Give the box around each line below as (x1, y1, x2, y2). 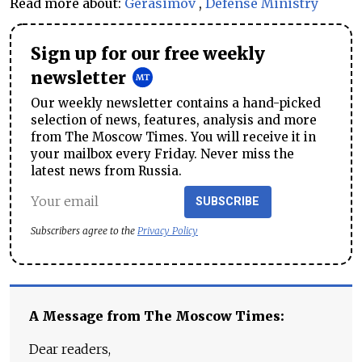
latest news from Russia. (31, 162, 182, 179)
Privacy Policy (137, 224, 198, 237)
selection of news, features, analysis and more (31, 112, 317, 128)
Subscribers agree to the (31, 224, 137, 237)
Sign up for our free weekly (31, 44, 265, 65)
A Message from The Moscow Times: (29, 307, 284, 324)
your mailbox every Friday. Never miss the (31, 145, 294, 162)
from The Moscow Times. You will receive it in (31, 128, 316, 145)
